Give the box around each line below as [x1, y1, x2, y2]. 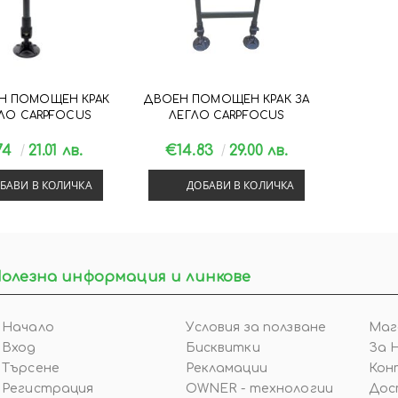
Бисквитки [185, 341, 260, 355]
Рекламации [185, 362, 267, 376]
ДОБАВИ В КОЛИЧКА [187, 178, 295, 194]
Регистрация [2, 382, 94, 396]
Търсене [2, 362, 60, 376]
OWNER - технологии [185, 382, 334, 396]
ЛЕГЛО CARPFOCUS [169, 108, 285, 122]
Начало [2, 321, 54, 335]
